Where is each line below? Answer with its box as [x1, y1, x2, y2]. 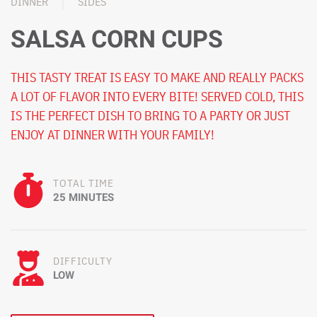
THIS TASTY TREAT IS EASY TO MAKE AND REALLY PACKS [11, 69, 304, 86]
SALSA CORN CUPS [11, 21, 223, 57]
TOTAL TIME [53, 175, 114, 190]
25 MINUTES [53, 189, 114, 205]
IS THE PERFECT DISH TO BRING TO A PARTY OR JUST [11, 107, 290, 124]
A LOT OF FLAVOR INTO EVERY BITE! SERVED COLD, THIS [11, 88, 304, 105]
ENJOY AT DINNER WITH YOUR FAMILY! [11, 126, 214, 143]
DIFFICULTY [53, 253, 113, 267]
